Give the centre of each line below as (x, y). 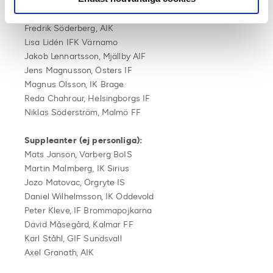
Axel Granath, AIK (59, 252)
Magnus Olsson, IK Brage (74, 84)
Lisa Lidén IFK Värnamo (71, 42)
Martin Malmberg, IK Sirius (77, 168)
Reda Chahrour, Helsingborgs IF (87, 98)
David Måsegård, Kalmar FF (79, 224)
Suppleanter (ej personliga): (84, 140)
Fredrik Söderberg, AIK (69, 28)
